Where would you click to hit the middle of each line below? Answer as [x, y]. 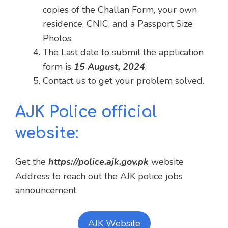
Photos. [58, 38]
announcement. [47, 190]
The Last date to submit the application [123, 52]
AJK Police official [86, 112]
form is [58, 66]
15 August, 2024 [109, 66]
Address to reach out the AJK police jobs [99, 176]
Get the [32, 162]
